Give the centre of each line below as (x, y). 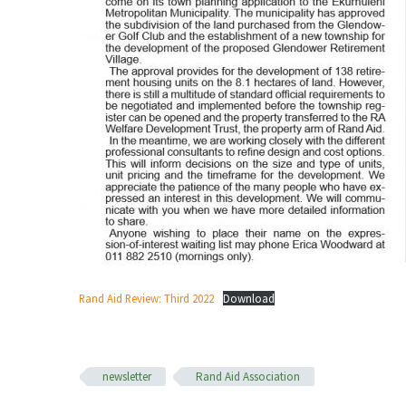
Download (248, 298)
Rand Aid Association (248, 376)
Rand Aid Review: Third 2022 (146, 298)
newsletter (127, 376)
